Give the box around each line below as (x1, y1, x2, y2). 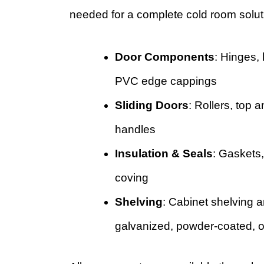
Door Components (114, 50, 214, 63)
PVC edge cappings (114, 74, 217, 87)
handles (114, 123, 156, 136)
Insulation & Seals (114, 147, 213, 160)
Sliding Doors (114, 98, 189, 111)
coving (114, 171, 148, 184)
